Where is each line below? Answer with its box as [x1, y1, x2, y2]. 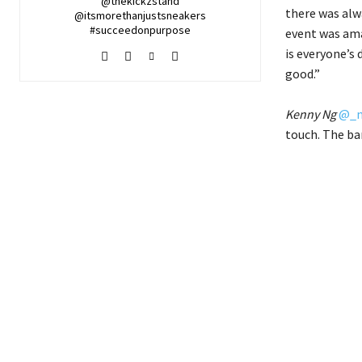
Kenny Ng [284, 105, 336, 122]
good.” [284, 65, 320, 82]
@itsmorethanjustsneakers [74, 8, 206, 23]
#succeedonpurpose [89, 23, 191, 38]
